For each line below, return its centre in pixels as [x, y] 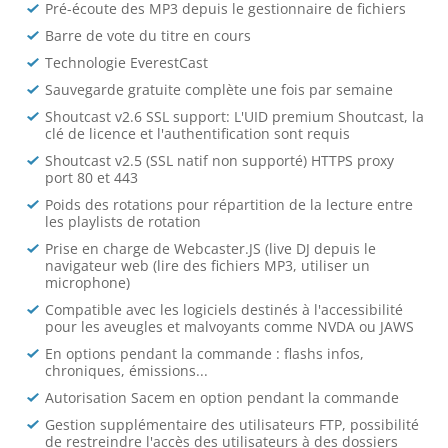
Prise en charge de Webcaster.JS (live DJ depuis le [211, 248]
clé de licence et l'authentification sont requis [198, 133]
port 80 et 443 [92, 177]
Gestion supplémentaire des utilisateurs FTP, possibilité [232, 424]
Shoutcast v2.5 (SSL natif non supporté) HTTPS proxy [220, 160]
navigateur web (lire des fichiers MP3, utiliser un [208, 265]
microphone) [88, 282]
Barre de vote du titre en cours [148, 35]
